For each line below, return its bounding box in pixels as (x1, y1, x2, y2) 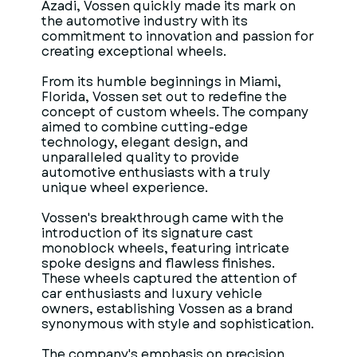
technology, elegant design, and (41, 133, 249, 151)
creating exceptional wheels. (41, 42, 226, 61)
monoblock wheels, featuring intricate (41, 239, 289, 257)
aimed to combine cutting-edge (41, 118, 248, 136)
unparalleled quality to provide (41, 148, 239, 167)
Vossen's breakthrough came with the (41, 209, 284, 227)
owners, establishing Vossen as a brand (41, 300, 293, 318)
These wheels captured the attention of (41, 269, 297, 288)
